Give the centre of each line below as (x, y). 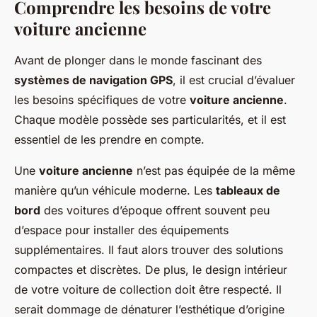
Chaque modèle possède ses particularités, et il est (150, 120)
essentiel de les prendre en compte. (109, 140)
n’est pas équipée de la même (214, 171)
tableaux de (248, 191)
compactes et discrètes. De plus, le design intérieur (151, 270)
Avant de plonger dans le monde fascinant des (138, 60)
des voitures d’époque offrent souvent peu (155, 211)
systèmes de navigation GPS (93, 80)
